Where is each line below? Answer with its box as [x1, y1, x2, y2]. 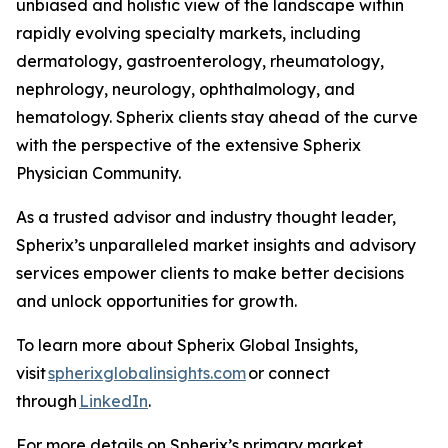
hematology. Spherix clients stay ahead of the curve [16, 107, 418, 127]
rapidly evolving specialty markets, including [16, 23, 361, 43]
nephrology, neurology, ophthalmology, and [16, 79, 355, 99]
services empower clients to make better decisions [16, 263, 404, 283]
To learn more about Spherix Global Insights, [16, 335, 358, 355]
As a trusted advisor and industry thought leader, [16, 207, 396, 227]
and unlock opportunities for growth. [16, 291, 307, 311]
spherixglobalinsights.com [48, 363, 246, 383]
